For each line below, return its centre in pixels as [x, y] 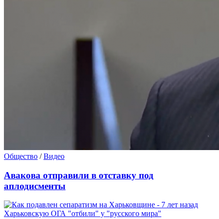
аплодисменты [35, 186]
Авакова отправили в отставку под [79, 175]
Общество [21, 156]
